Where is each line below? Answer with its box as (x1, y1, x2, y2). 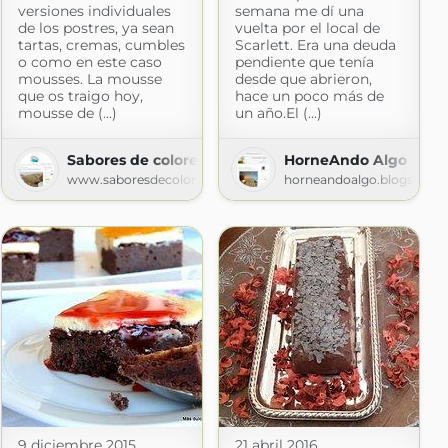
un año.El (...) (234, 103, 322, 122)
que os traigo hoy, (17, 86, 143, 105)
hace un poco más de (234, 86, 384, 105)
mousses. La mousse (17, 69, 162, 88)
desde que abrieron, (234, 69, 372, 88)
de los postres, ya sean (17, 18, 174, 37)
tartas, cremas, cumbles (17, 35, 185, 54)
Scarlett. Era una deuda (234, 35, 396, 54)
